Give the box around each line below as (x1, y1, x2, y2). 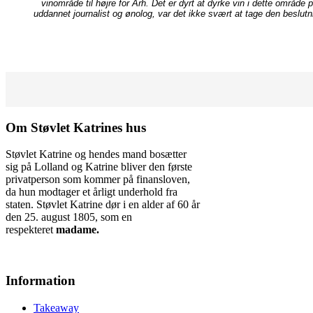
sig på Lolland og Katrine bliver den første (6, 161, 192, 173)
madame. (56, 224, 99, 236)
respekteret (6, 224, 56, 236)
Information (6, 273, 75, 289)
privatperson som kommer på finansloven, (6, 173, 190, 186)
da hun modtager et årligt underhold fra (6, 186, 177, 198)
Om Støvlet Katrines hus (6, 119, 146, 135)
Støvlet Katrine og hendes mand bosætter (6, 148, 187, 161)
